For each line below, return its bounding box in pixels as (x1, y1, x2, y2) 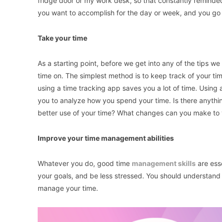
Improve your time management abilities (38, 134, 174, 142)
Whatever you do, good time (38, 159, 132, 167)
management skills (132, 159, 196, 167)
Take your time (38, 34, 87, 42)
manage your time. (38, 184, 98, 192)
